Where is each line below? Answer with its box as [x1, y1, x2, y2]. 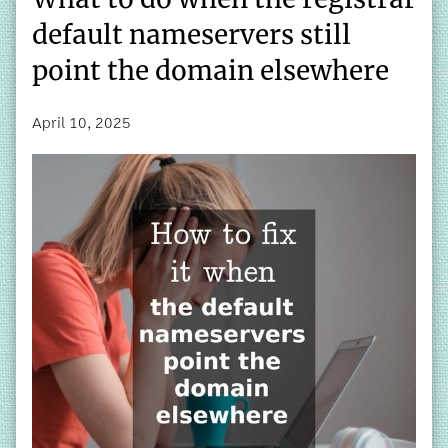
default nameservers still [32, 17, 351, 51]
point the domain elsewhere [32, 53, 389, 87]
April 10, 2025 [32, 111, 131, 135]
